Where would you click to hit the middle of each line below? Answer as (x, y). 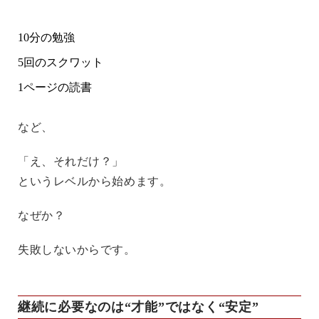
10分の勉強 (46, 37)
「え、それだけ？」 (71, 161)
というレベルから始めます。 (95, 181)
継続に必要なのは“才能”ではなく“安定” (138, 307)
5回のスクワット (61, 62)
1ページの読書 (55, 87)
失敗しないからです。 (77, 249)
